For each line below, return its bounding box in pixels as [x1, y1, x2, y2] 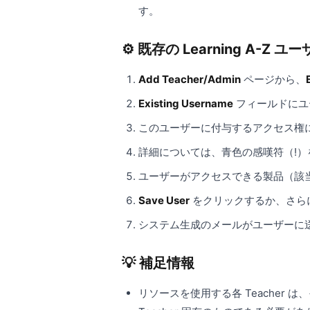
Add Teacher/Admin [138, 73, 241, 86]
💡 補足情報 [122, 255, 194, 271]
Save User [138, 194, 190, 207]
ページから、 [241, 73, 306, 86]
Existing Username [138, 97, 233, 110]
